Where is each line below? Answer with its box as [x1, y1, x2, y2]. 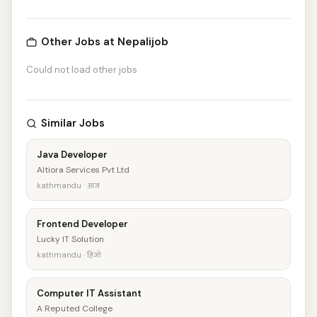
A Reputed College [37, 303, 113, 314]
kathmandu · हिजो [37, 250, 101, 260]
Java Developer [37, 149, 108, 161]
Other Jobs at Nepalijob [41, 35, 168, 49]
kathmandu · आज [37, 180, 100, 190]
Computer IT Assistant [37, 287, 142, 299]
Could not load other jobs [26, 64, 137, 76]
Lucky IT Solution [37, 234, 104, 245]
